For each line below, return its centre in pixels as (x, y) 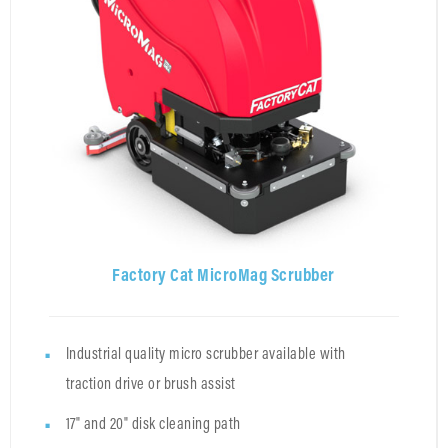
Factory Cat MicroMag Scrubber (223, 274)
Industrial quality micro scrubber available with (205, 353)
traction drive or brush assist (150, 383)
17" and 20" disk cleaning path (153, 423)
